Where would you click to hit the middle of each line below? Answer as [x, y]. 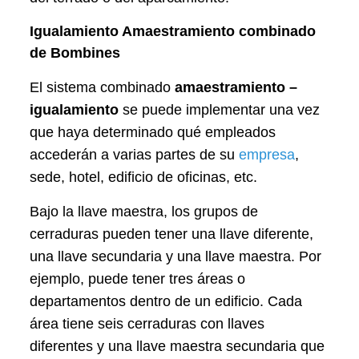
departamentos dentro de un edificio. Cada [166, 302]
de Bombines [75, 53]
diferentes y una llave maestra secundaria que [177, 347]
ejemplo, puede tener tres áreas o [138, 279]
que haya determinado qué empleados [153, 133]
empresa [267, 155]
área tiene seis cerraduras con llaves [147, 324]
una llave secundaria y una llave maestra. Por [176, 257]
